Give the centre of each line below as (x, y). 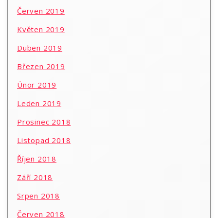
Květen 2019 (41, 29)
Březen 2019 (41, 66)
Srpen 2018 (38, 196)
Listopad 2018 (44, 140)
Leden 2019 (39, 103)
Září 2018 (35, 177)
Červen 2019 (41, 11)
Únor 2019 (37, 85)
